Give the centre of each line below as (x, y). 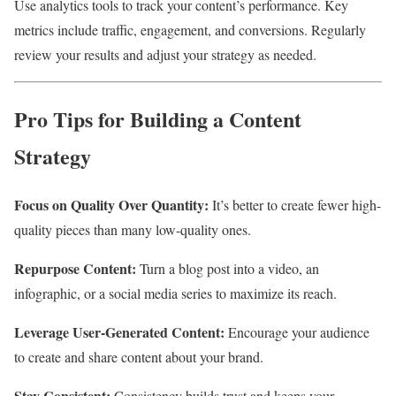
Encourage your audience (297, 331)
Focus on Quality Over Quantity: (111, 204)
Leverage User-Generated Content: (119, 331)
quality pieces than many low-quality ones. (133, 229)
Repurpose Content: (75, 268)
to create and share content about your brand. (139, 356)
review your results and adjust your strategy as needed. (165, 55)
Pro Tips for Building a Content (158, 119)
